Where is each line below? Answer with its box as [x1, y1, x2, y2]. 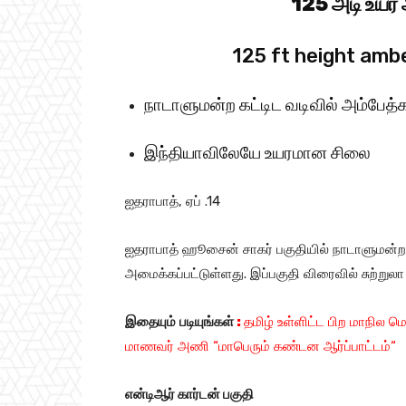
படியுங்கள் [179, 314, 234, 330]
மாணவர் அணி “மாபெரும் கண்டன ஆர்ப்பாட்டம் [125, 338, 391, 354]
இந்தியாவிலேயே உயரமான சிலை [144, 142, 371, 163]
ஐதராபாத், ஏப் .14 [125, 193, 220, 209]
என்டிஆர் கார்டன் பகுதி [125, 386, 254, 402]
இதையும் [125, 314, 176, 330]
